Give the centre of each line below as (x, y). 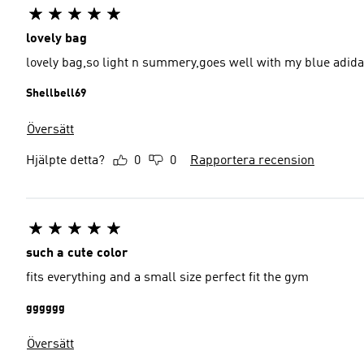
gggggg (45, 308)
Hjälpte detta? (65, 161)
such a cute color (77, 253)
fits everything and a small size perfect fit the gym (167, 278)
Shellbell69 (56, 93)
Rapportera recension (252, 161)
